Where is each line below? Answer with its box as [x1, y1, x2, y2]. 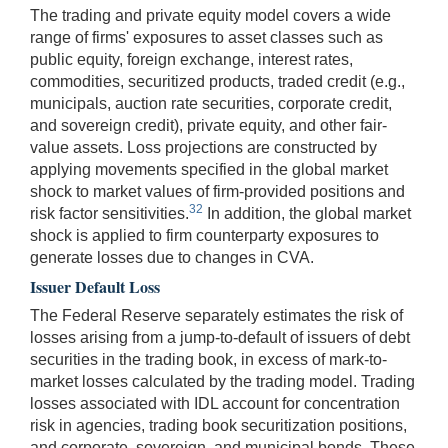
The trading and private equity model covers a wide [30, 6, 391, 24]
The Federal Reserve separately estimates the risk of [30, 306, 403, 324]
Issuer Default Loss [30, 274, 160, 298]
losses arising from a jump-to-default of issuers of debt [30, 328, 410, 346]
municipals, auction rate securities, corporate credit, [30, 94, 392, 112]
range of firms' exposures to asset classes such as [30, 28, 383, 46]
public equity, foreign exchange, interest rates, [30, 50, 353, 68]
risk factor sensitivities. [30, 204, 189, 222]
